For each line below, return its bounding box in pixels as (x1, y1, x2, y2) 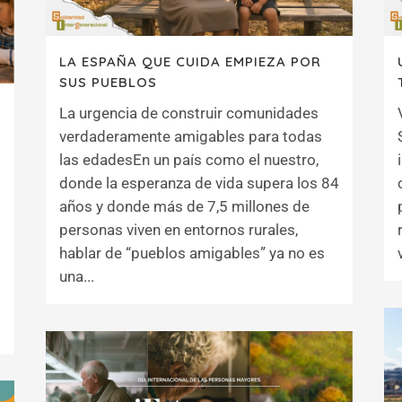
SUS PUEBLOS (59, 74, 157, 92)
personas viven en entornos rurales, (59, 221, 298, 240)
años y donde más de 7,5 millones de (59, 197, 310, 216)
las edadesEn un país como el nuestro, (59, 151, 319, 170)
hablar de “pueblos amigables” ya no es (59, 244, 325, 263)
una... (59, 267, 94, 286)
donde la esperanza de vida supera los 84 (59, 174, 339, 193)
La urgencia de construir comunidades (59, 104, 319, 123)
